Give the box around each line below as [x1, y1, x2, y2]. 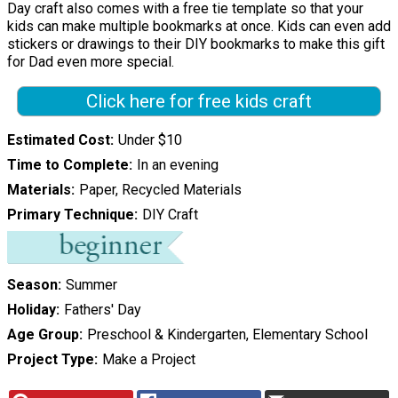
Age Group [7, 326, 79, 344]
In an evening [136, 155, 219, 173]
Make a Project [101, 351, 195, 369]
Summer [65, 276, 117, 294]
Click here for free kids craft [85, 91, 312, 113]
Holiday [7, 301, 56, 319]
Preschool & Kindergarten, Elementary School [86, 326, 368, 344]
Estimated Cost [7, 131, 110, 148]
